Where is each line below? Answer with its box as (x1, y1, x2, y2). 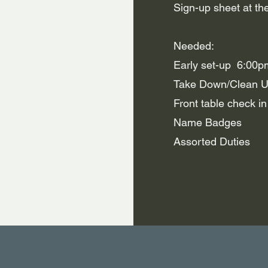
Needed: (173, 39, 218, 52)
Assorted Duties (173, 135, 251, 148)
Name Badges (173, 116, 242, 129)
